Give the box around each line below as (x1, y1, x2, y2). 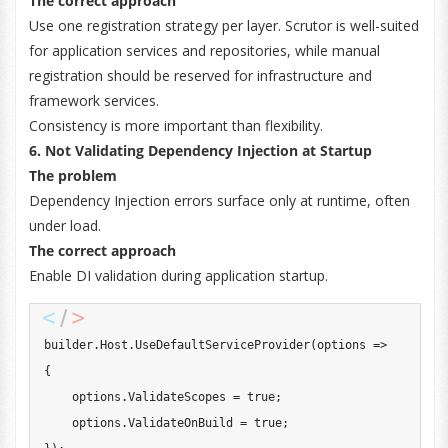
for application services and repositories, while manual (28, 41, 380, 60)
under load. (28, 216, 101, 235)
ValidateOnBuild (127, 416, 240, 430)
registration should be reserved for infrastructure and (28, 66, 372, 85)
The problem (28, 166, 117, 185)
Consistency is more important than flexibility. (28, 116, 323, 135)
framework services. (28, 91, 159, 110)
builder (43, 338, 93, 352)
